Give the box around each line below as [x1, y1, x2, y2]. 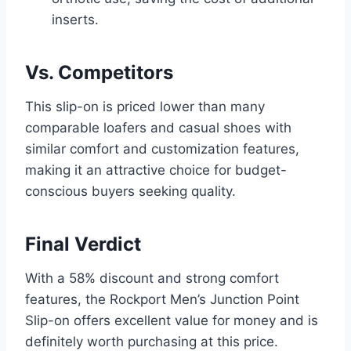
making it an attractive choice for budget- [25, 162, 287, 179]
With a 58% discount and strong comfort [25, 270, 279, 287]
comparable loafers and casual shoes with [25, 120, 291, 136]
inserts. [52, 12, 99, 28]
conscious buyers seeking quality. [25, 183, 236, 200]
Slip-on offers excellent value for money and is [25, 313, 318, 329]
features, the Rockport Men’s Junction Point [25, 291, 299, 308]
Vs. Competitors [25, 61, 173, 85]
